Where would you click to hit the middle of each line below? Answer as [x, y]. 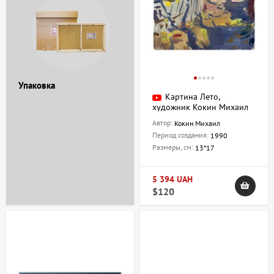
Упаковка [37, 86]
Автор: [163, 123]
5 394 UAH [172, 180]
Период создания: [181, 135]
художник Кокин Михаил [200, 107]
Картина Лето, [192, 97]
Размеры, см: [174, 147]
